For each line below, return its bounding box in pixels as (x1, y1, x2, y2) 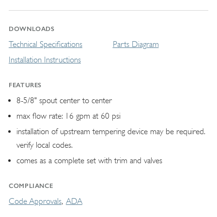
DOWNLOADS (8, 25, 55, 32)
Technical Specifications (8, 39, 82, 49)
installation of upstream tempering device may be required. (16, 126, 205, 136)
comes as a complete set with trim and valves (16, 155, 162, 165)
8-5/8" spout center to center (16, 95, 112, 105)
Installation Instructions (8, 55, 81, 64)
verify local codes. (16, 140, 73, 150)
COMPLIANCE (8, 182, 53, 189)
